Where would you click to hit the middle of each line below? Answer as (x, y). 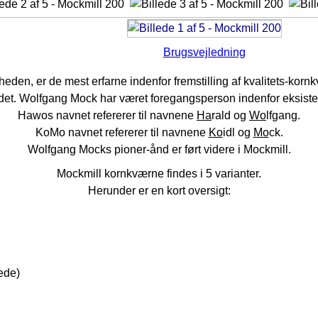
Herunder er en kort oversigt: (159, 191)
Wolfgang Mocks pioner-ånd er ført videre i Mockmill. (159, 150)
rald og (230, 116)
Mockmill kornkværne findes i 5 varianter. (159, 174)
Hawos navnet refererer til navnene (107, 116)
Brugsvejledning (204, 53)
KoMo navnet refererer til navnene (122, 133)
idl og (238, 133)
